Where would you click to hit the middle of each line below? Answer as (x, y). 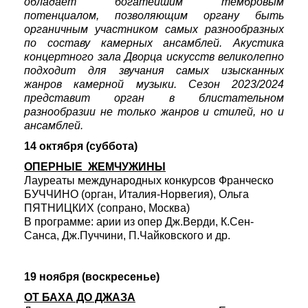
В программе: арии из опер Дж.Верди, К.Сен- (139, 222)
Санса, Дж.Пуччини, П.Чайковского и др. (127, 235)
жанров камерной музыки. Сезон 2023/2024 (154, 84)
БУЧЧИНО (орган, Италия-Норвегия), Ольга (136, 194)
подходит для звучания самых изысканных (154, 70)
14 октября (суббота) (81, 146)
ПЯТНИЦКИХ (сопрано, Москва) (107, 208)
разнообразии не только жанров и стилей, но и (154, 112)
